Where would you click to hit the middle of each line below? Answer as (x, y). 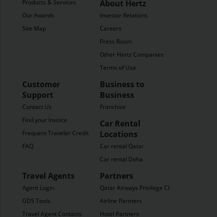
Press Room (116, 41)
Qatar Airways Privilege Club (138, 188)
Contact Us (37, 107)
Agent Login (38, 188)
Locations (119, 134)
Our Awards (38, 15)
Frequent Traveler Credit (55, 133)
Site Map (34, 28)
